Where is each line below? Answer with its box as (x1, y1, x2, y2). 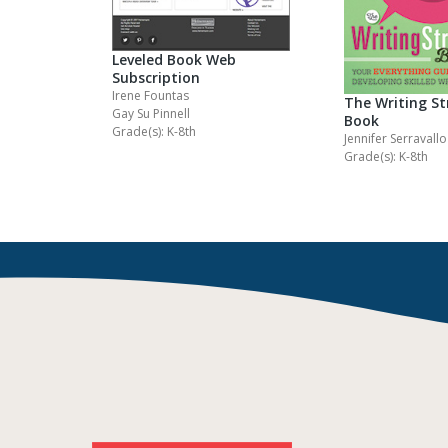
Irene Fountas (112, 86, 189, 104)
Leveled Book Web (112, 49, 236, 69)
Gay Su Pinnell (112, 104, 190, 122)
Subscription (112, 67, 200, 87)
